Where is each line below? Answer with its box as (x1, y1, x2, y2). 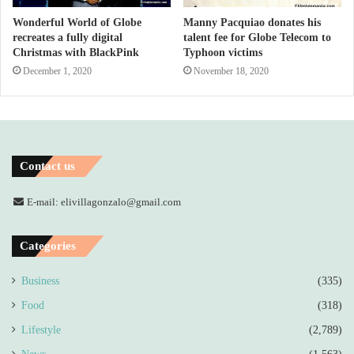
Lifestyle (21, 323, 61, 336)
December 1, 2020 (23, 65, 92, 77)
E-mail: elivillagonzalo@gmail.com (24, 195, 181, 208)
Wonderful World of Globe (13, 16, 141, 28)
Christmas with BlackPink (13, 46, 139, 58)
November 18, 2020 (194, 65, 269, 77)
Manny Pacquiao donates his (183, 16, 321, 28)
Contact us (20, 159, 75, 172)
